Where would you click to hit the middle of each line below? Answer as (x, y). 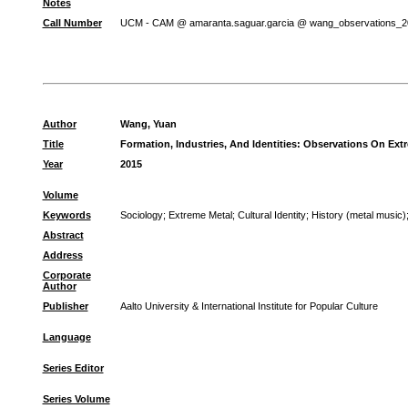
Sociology (141, 215)
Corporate (66, 275)
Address (62, 255)
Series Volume (76, 399)
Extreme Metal (200, 215)
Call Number (72, 23)
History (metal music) (358, 215)
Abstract (63, 235)
